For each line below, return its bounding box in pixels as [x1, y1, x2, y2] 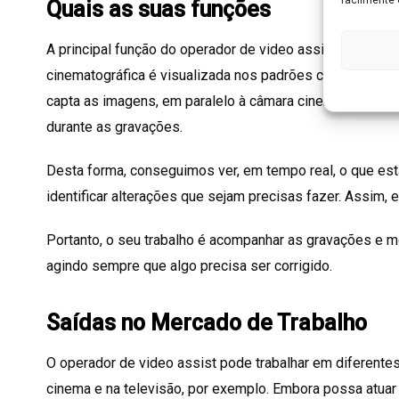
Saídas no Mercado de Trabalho [46, 310, 367, 337]
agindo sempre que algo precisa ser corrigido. [46, 257, 332, 275]
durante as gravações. [46, 118, 183, 136]
